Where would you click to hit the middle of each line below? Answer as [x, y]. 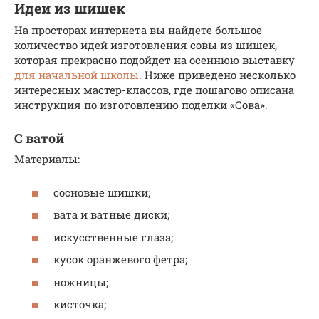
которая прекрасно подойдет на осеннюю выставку [155, 60]
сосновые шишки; [102, 192]
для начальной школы [77, 75]
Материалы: [47, 159]
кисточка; [80, 304]
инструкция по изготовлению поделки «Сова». [141, 105]
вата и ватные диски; [111, 215]
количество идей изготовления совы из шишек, [146, 45]
